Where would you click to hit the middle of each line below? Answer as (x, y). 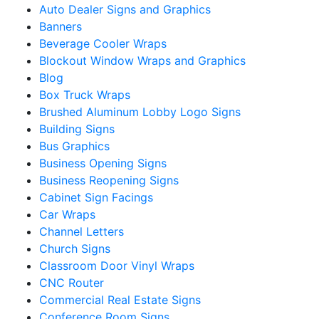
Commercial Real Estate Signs (120, 299)
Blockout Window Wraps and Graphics (142, 60)
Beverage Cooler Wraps (103, 43)
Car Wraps (67, 214)
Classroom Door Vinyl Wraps (117, 265)
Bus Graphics (74, 146)
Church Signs (75, 248)
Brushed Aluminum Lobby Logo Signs (140, 111)
